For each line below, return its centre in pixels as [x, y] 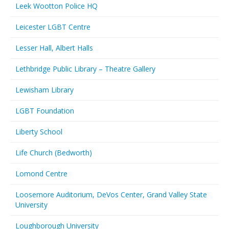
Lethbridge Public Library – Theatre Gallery [85, 69]
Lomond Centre [41, 174]
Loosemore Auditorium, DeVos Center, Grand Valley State [111, 194]
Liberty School [39, 132]
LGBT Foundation [45, 111]
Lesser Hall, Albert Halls [54, 48]
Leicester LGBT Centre [53, 27]
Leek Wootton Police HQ [56, 6]
